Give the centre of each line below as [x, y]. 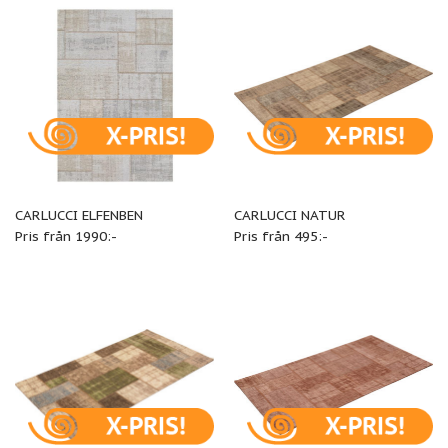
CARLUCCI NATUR [289, 214]
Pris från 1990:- [65, 235]
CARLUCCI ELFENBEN [78, 214]
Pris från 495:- [280, 235]
